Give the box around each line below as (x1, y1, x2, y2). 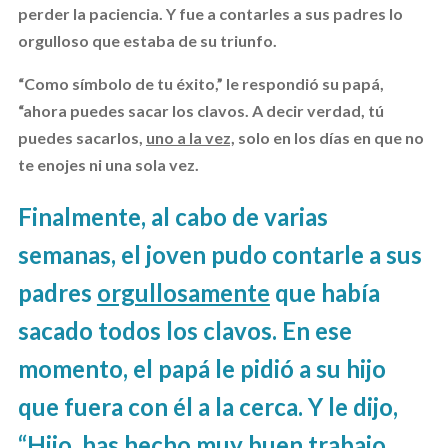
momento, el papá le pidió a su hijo (17, 353, 386, 383)
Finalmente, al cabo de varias (17, 201, 328, 231)
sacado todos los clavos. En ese (17, 315, 352, 345)
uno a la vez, (145, 127, 235, 147)
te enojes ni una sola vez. (17, 154, 199, 174)
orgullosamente (96, 277, 270, 307)
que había (269, 277, 380, 307)
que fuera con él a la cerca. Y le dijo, (17, 391, 398, 421)
